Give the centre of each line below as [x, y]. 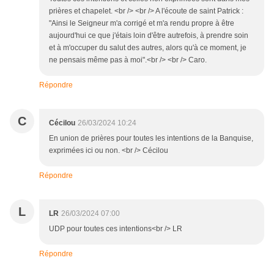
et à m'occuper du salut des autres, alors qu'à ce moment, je [148, 48]
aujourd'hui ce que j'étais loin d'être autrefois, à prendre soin [149, 36]
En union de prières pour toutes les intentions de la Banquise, [151, 139]
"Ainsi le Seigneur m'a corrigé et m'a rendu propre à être [142, 24]
